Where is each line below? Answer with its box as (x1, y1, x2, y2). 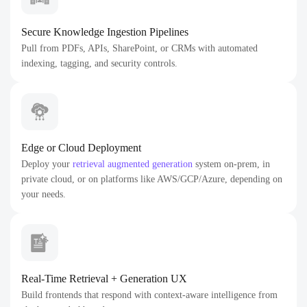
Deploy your (21, 159, 73, 169)
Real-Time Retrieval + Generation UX (21, 273, 187, 284)
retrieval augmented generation (73, 159, 193, 169)
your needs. (21, 189, 66, 199)
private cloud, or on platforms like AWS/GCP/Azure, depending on (21, 174, 282, 184)
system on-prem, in (193, 159, 270, 169)
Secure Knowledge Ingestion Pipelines (21, 26, 188, 38)
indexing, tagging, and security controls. (21, 58, 177, 69)
